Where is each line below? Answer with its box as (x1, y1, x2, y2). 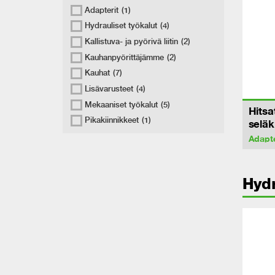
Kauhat (84, 68, 110, 78)
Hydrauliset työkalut (84, 21, 157, 31)
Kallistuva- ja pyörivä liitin (84, 37, 178, 47)
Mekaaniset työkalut (84, 99, 158, 109)
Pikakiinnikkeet (84, 115, 139, 125)
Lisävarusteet (84, 83, 133, 93)
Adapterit (84, 5, 118, 15)
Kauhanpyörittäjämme (84, 52, 164, 62)
